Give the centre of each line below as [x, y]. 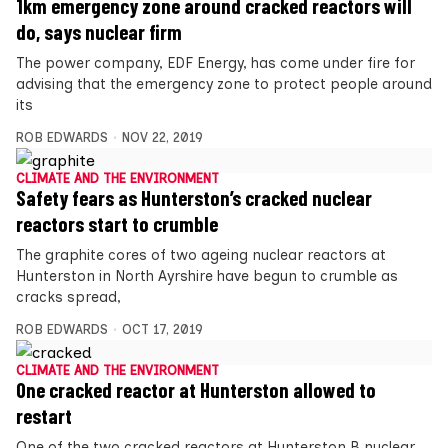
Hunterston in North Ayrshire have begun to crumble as [207, 276]
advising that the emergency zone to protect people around [224, 84]
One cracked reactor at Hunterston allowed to [196, 390]
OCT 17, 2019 [162, 330]
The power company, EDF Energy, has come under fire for [215, 63]
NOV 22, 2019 [162, 138]
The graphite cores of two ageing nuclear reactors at [201, 255]
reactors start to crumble [117, 224]
